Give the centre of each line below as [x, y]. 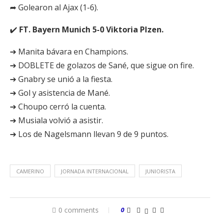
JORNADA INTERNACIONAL [95, 171]
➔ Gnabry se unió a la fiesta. [61, 79]
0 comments [79, 210]
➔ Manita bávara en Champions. [69, 52]
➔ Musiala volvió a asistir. [56, 120]
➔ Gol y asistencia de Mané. [60, 93]
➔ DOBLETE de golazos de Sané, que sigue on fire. [102, 65]
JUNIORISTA [160, 171]
